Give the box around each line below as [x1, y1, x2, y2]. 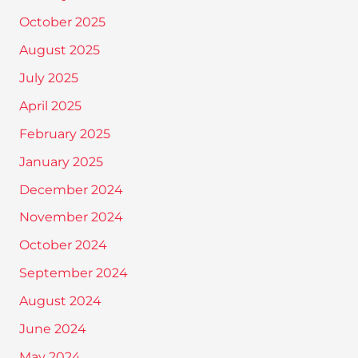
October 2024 [18, 237, 107, 253]
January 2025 [18, 153, 103, 169]
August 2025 [18, 42, 100, 58]
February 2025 [18, 125, 110, 141]
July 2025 [18, 70, 78, 86]
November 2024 [18, 209, 123, 225]
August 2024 [18, 293, 101, 309]
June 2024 [18, 320, 86, 336]
